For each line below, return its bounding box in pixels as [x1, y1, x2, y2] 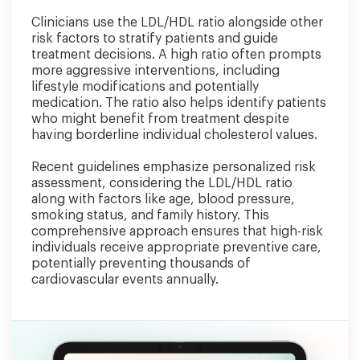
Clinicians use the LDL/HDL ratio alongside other [31, 16, 323, 29]
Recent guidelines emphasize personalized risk [31, 161, 316, 174]
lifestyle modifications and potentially [31, 80, 259, 93]
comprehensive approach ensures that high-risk [31, 225, 323, 238]
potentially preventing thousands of [31, 257, 251, 270]
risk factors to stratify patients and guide [31, 32, 278, 45]
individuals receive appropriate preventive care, [31, 241, 321, 254]
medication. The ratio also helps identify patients [31, 96, 326, 109]
